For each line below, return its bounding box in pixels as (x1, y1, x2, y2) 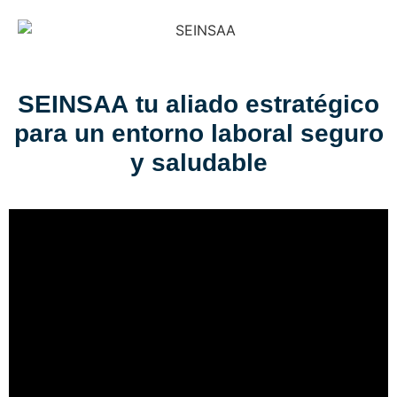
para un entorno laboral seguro (13, 120, 384, 147)
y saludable (129, 149, 268, 176)
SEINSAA (18, 90, 128, 118)
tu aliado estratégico (136, 90, 379, 118)
